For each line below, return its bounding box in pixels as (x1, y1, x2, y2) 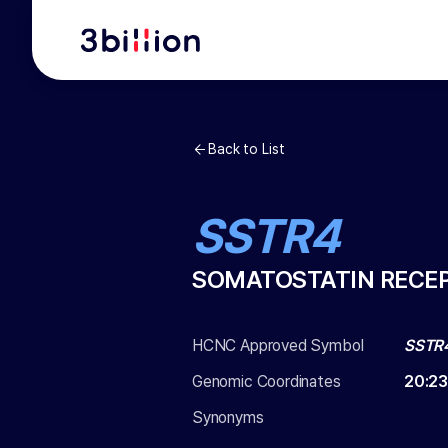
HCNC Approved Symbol (192, 336, 364, 355)
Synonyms (192, 408, 264, 427)
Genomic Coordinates (192, 372, 341, 391)
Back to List (208, 141, 285, 157)
